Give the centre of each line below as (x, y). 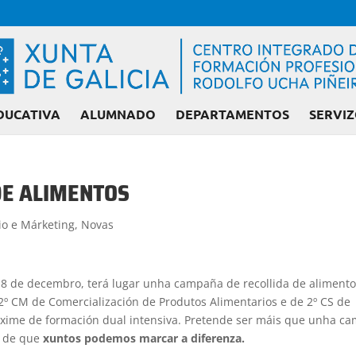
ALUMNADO (118, 114)
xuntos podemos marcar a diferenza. (144, 338)
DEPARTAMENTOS (232, 114)
